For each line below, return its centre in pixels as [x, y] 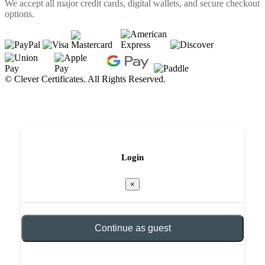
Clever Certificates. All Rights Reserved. [90, 79]
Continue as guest [132, 228]
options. [20, 14]
